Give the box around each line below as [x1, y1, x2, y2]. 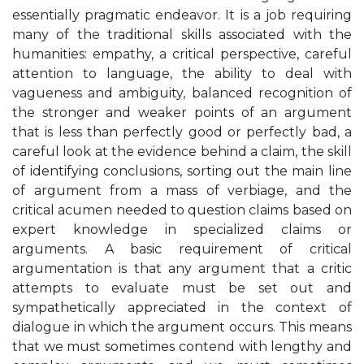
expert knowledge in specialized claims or [12, 222, 352, 237]
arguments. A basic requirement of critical [12, 241, 352, 257]
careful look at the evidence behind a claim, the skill [12, 144, 352, 159]
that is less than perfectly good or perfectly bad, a [12, 124, 352, 140]
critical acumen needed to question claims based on [12, 202, 352, 218]
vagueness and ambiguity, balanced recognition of [12, 85, 352, 101]
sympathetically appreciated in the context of [12, 300, 352, 315]
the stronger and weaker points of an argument [12, 105, 352, 120]
